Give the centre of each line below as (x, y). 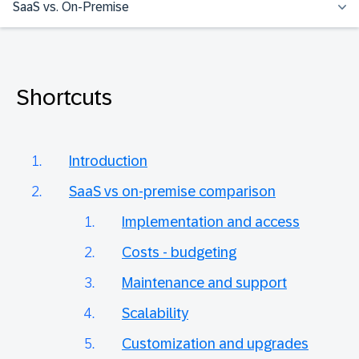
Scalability (155, 314)
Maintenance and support (204, 283)
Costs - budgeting (179, 253)
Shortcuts (64, 98)
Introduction (108, 161)
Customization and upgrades (215, 344)
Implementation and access (211, 222)
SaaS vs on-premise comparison (172, 192)
